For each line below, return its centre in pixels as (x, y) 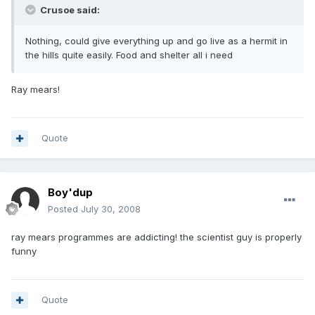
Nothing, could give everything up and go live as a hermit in (156, 41)
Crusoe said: (69, 10)
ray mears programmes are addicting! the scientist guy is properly (156, 237)
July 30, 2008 (111, 209)
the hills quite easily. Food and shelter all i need (129, 55)
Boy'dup (70, 193)
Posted (64, 209)
